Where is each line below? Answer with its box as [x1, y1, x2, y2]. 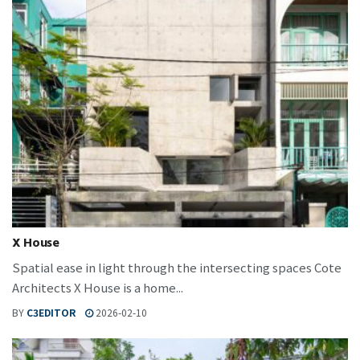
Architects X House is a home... [12, 279, 183, 297]
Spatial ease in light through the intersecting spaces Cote [12, 259, 342, 276]
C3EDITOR [27, 305, 76, 320]
